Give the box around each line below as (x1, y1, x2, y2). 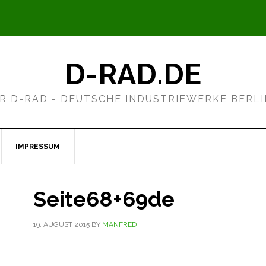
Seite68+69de (33, 186, 175, 211)
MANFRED (102, 220, 137, 229)
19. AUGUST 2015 (33, 220, 90, 229)
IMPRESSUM (15, 142, 60, 151)
